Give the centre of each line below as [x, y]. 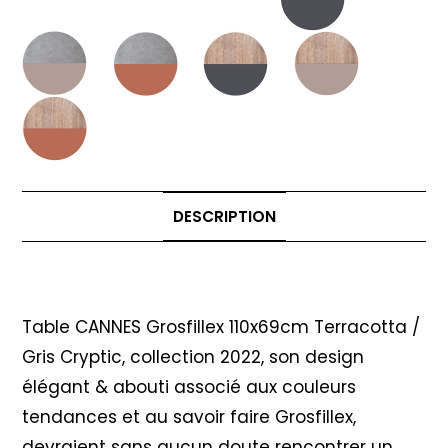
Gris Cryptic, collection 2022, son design [193, 357]
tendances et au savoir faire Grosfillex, [189, 417]
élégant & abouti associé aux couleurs [189, 387]
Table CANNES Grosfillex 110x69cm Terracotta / [221, 327]
